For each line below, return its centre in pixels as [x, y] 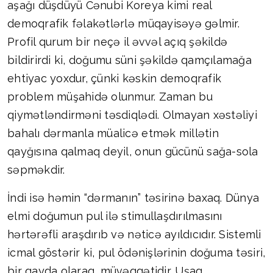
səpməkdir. [36, 170]
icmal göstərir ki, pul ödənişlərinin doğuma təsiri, [136, 253]
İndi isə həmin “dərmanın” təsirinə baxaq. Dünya [133, 198]
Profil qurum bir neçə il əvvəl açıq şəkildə [118, 42]
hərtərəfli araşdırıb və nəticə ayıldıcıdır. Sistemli [134, 235]
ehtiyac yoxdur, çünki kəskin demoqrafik [115, 79]
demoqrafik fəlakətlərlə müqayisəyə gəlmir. [123, 24]
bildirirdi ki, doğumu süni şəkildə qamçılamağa [129, 60]
